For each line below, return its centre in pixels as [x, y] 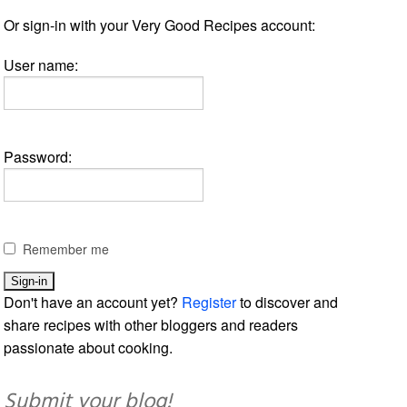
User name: [41, 65]
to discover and [288, 302]
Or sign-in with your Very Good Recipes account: [160, 25]
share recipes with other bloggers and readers [151, 324]
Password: [38, 156]
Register [209, 302]
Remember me [66, 248]
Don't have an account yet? [93, 302]
